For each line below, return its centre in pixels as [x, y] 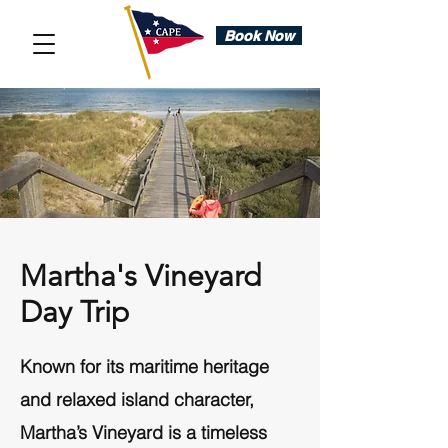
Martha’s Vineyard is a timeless [143, 432]
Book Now [259, 35]
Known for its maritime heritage [144, 366]
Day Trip [74, 312]
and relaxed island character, [137, 399]
